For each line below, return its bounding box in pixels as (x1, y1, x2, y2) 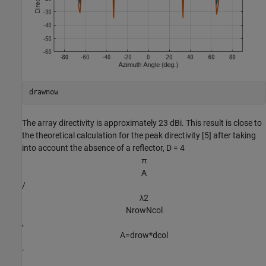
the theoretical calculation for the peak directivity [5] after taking (22, 130, 256, 140)
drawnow (28, 88, 58, 97)
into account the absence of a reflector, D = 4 (22, 142, 185, 153)
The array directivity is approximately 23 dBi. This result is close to (22, 118, 262, 128)
